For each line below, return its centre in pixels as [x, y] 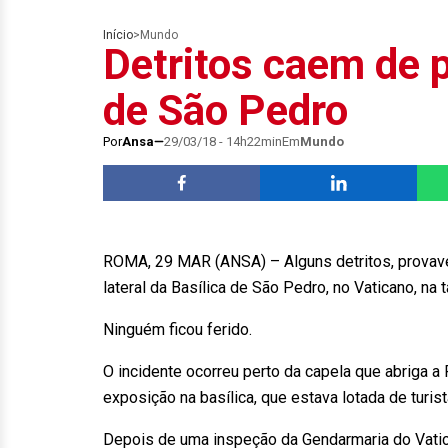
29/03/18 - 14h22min [223, 141]
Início [118, 35]
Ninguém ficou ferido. [183, 329]
